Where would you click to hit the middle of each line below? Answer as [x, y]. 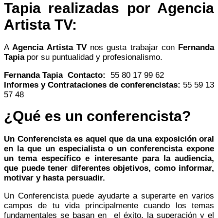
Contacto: [85, 75]
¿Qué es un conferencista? [97, 116]
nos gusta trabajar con [132, 47]
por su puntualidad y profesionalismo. [95, 57]
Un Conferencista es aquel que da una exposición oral [109, 139]
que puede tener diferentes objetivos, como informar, [109, 168]
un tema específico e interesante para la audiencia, [109, 158]
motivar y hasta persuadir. [56, 178]
